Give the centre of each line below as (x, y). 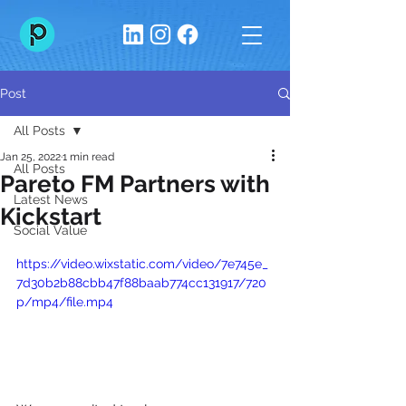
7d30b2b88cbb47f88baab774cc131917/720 (141, 283)
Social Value (50, 230)
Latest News (51, 199)
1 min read (88, 157)
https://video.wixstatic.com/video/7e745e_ (142, 264)
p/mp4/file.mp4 (65, 302)
